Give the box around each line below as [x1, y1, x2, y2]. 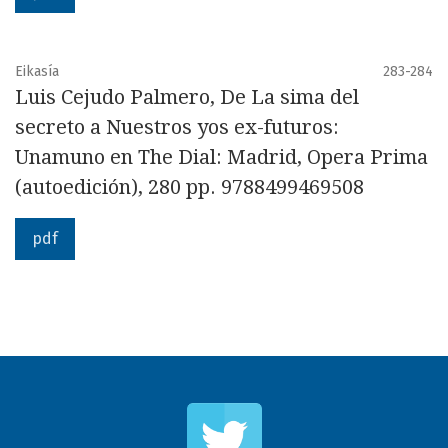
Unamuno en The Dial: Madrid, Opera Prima [15, 145, 428, 169]
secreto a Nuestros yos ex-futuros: [15, 115, 339, 139]
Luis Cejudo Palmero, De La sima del [15, 85, 359, 109]
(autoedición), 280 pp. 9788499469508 [15, 175, 364, 199]
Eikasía [15, 63, 59, 80]
